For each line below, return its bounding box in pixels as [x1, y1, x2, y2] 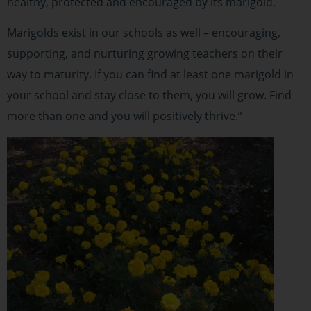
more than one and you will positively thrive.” [7, 108, 242, 124]
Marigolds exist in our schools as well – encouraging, [7, 25, 280, 41]
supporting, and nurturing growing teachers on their [7, 46, 283, 62]
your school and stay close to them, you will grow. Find [7, 87, 292, 103]
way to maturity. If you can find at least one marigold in [7, 67, 294, 83]
